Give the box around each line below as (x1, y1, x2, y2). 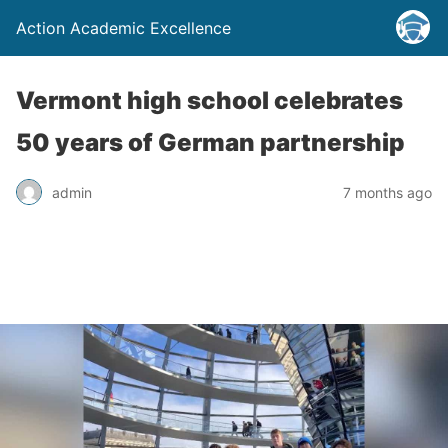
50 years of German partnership (16, 128, 405, 157)
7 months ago (343, 183, 432, 201)
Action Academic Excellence (16, 18, 231, 38)
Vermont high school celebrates (16, 86, 403, 115)
